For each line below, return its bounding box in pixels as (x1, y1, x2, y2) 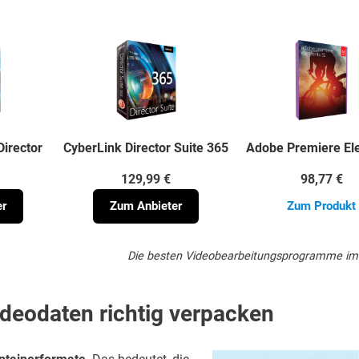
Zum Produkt (287, 199, 357, 214)
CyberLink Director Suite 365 (63, 140, 229, 156)
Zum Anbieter (110, 199, 183, 214)
